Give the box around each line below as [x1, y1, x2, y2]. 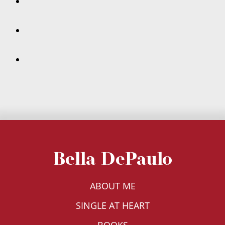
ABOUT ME [89, 180, 136, 192]
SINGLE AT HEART [75, 199, 150, 212]
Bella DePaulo [53, 148, 172, 169]
